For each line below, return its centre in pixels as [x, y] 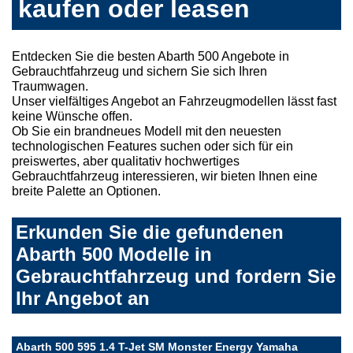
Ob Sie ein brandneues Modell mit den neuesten [147, 131]
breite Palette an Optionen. [86, 191]
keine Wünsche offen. [72, 116]
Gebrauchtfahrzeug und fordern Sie [176, 276]
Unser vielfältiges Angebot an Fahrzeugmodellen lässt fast [174, 101]
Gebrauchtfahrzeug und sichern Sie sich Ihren [139, 71]
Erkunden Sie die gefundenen [150, 232]
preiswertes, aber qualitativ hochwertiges [126, 161]
